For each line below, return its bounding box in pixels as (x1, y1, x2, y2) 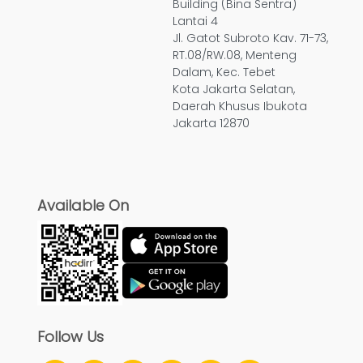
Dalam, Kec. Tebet (173, 64, 275, 81)
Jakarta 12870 (173, 115, 250, 132)
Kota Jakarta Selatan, (173, 81, 295, 98)
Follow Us (37, 327, 104, 348)
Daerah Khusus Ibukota (173, 98, 307, 115)
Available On (37, 195, 129, 216)
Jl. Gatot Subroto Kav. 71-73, (173, 30, 328, 47)
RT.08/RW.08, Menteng (173, 47, 297, 64)
